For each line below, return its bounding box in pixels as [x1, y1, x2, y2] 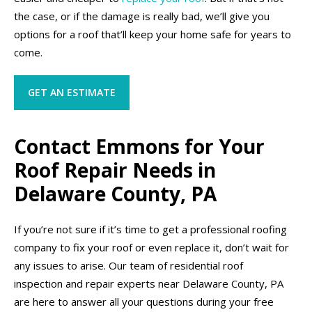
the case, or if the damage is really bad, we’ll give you [14, 8, 270, 23]
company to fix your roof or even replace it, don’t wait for [14, 240, 289, 254]
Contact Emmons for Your [14, 132, 265, 159]
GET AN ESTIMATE [28, 85, 116, 99]
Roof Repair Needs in [14, 156, 216, 183]
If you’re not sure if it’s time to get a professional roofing [14, 221, 287, 236]
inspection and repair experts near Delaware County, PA [14, 276, 283, 290]
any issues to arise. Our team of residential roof [14, 258, 243, 272]
